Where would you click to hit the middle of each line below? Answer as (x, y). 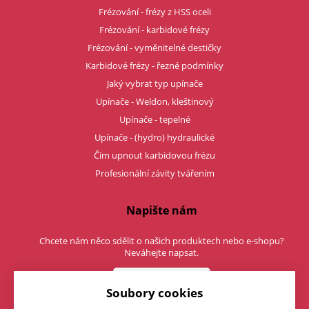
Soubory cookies (154, 293)
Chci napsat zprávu (161, 278)
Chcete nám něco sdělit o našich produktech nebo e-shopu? (161, 240)
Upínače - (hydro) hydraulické (154, 137)
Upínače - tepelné (154, 119)
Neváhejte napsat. (161, 252)
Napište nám (161, 210)
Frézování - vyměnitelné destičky (154, 47)
